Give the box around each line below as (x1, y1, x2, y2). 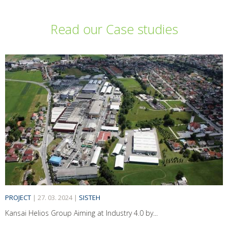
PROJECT (5, 192, 31, 202)
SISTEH (79, 192, 100, 202)
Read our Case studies (50, 20, 178, 38)
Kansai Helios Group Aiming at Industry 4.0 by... (5, 208, 158, 218)
